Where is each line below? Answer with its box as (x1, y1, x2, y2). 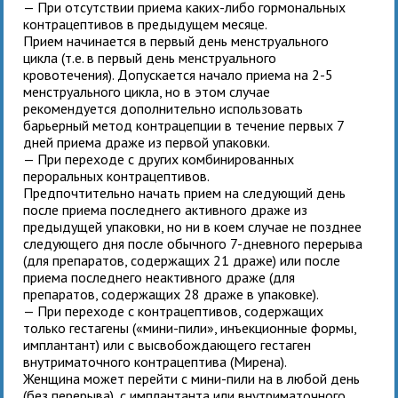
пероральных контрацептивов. (23, 166, 211, 185)
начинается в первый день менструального (67, 31, 330, 50)
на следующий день (225, 183, 346, 202)
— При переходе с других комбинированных (23, 149, 295, 168)
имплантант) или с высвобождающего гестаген (23, 335, 312, 354)
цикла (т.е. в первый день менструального (23, 48, 277, 67)
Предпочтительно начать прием (23, 183, 226, 202)
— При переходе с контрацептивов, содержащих (23, 301, 324, 320)
